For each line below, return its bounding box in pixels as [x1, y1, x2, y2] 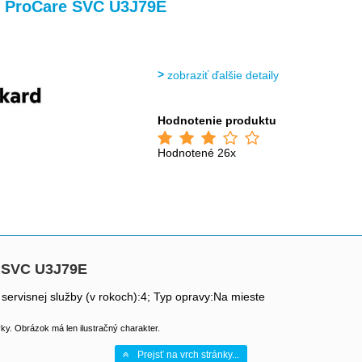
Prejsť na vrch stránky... [137, 349, 239, 360]
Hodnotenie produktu [158, 114, 277, 127]
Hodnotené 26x [158, 146, 237, 159]
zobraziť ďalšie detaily [167, 69, 280, 82]
